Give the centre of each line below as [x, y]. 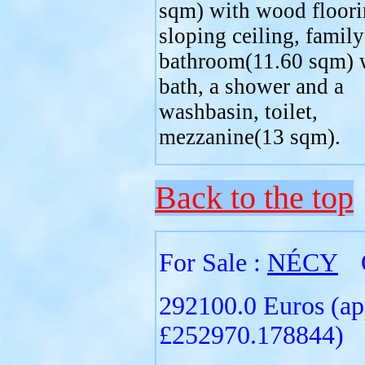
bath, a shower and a [251, 86]
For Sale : [213, 263]
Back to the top [254, 198]
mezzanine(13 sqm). [250, 137]
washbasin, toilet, [238, 112]
